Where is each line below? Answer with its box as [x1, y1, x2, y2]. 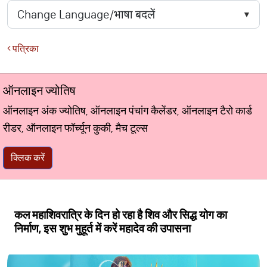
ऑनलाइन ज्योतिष [3, 83, 76, 98]
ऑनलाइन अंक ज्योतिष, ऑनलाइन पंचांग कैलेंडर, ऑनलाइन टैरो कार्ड [3, 104, 252, 117]
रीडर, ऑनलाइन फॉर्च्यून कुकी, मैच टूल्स [3, 122, 148, 135]
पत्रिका [11, 43, 39, 54]
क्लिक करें [11, 152, 45, 163]
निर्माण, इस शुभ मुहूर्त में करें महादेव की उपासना [14, 222, 191, 235]
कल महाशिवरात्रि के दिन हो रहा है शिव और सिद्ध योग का [14, 208, 227, 222]
